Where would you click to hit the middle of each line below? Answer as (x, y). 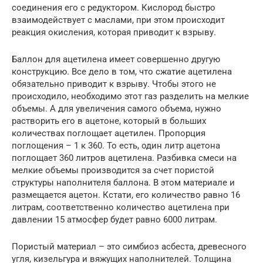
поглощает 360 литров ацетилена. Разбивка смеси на (124, 158)
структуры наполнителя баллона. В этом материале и (123, 183)
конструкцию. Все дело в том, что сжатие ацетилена (122, 72)
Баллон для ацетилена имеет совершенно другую (116, 60)
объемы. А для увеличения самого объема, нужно (117, 109)
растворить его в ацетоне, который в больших (109, 121)
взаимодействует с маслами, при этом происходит (118, 20)
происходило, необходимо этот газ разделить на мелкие (130, 97)
